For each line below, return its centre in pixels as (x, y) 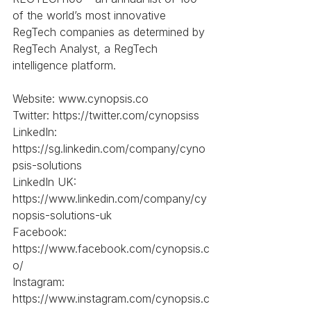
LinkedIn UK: (46, 182)
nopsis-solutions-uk (62, 216)
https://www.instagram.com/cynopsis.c (111, 299)
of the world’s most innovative (91, 16)
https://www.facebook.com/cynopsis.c (111, 249)
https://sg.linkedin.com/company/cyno (109, 149)
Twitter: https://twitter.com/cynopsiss (106, 116)
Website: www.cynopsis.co (81, 99)
